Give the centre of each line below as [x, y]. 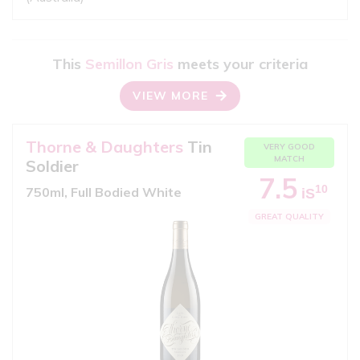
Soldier [52, 166]
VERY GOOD [289, 146]
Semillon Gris [129, 63]
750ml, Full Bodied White [104, 192]
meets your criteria [241, 63]
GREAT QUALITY [289, 216]
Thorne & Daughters [104, 146]
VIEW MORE [171, 95]
